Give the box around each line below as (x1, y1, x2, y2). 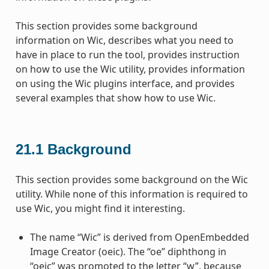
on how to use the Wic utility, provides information (15, 62, 245, 76)
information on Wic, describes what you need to (15, 33, 234, 47)
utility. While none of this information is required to (15, 187, 248, 201)
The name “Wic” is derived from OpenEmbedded (29, 230, 249, 244)
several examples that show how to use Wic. (15, 91, 216, 104)
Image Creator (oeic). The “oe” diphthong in (29, 244, 226, 258)
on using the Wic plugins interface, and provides (15, 76, 235, 90)
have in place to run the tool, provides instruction (15, 47, 240, 61)
